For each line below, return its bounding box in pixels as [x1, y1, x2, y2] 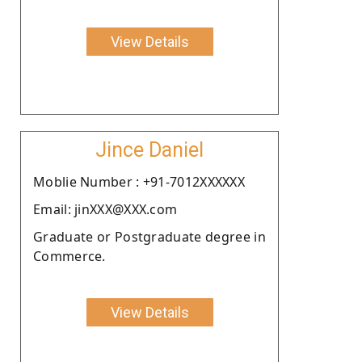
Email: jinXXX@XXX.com [33, 200, 178, 218]
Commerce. [33, 246, 106, 265]
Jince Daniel [95, 137, 204, 162]
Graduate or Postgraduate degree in [33, 227, 266, 246]
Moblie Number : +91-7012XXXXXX [33, 172, 245, 191]
